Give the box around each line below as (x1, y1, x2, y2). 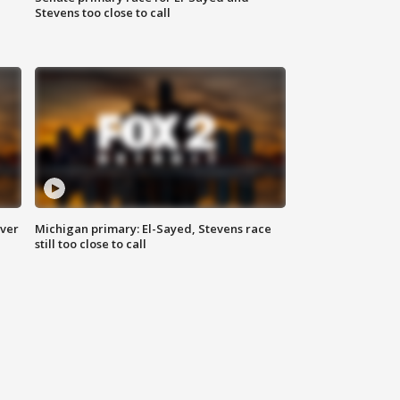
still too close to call (35, 236, 147, 253)
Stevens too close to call (35, 4, 171, 21)
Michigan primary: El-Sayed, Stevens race (35, 221, 272, 237)
